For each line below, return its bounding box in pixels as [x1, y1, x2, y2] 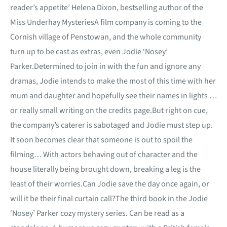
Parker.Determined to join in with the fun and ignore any [10, 60, 201, 72]
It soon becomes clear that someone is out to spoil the [10, 134, 193, 145]
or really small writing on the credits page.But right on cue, [10, 104, 208, 116]
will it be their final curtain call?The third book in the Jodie [10, 193, 208, 204]
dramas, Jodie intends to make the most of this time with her [10, 75, 216, 87]
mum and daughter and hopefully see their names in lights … [10, 90, 217, 101]
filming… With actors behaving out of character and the [10, 148, 198, 160]
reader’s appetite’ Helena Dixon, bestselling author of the [10, 2, 203, 13]
